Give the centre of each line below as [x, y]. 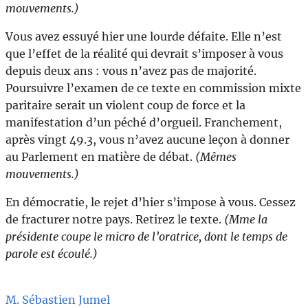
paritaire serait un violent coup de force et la [125, 106]
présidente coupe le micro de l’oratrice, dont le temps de [146, 237]
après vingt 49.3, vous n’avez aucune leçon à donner [147, 140]
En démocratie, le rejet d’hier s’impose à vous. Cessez [151, 202]
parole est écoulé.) [52, 254]
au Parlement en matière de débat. [100, 157]
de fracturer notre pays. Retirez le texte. [115, 220]
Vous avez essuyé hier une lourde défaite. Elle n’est [144, 37]
